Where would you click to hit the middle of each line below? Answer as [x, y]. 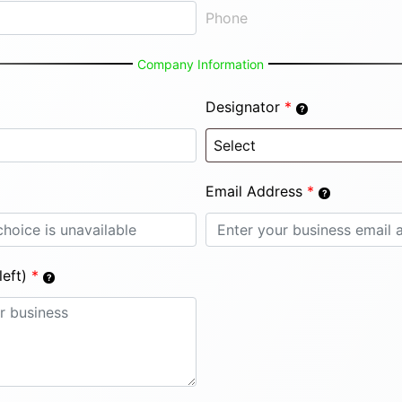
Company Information [201, 64]
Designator [243, 107]
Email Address [254, 191]
